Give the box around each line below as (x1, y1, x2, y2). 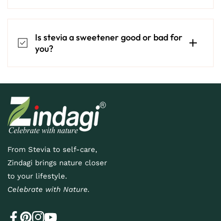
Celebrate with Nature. (7, 185, 90, 194)
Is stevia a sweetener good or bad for (35, 32, 183, 43)
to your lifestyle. (7, 172, 67, 181)
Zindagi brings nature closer (7, 158, 107, 168)
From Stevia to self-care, (7, 145, 97, 154)
